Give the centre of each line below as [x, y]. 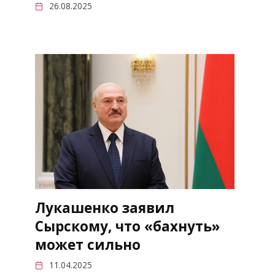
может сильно [87, 245]
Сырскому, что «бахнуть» [127, 226]
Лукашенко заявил [104, 208]
